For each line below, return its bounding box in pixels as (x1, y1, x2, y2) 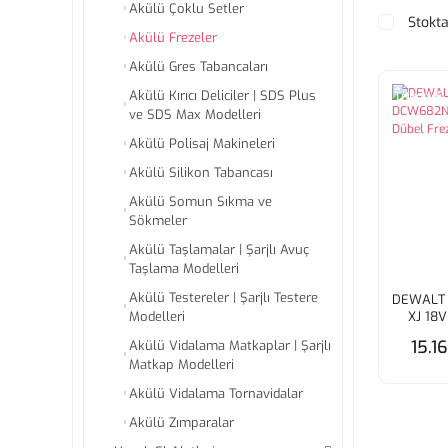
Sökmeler (129, 212, 187, 229)
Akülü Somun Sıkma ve (129, 193, 272, 210)
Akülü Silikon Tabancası (129, 164, 273, 181)
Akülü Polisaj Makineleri (129, 135, 275, 152)
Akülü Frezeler (129, 29, 217, 46)
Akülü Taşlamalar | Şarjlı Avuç (129, 241, 309, 258)
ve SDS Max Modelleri (129, 106, 261, 123)
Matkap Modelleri (129, 356, 234, 373)
